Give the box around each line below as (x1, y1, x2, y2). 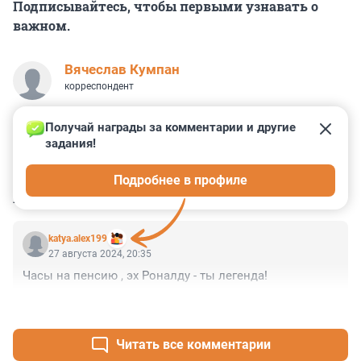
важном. (13, 17, 70, 35)
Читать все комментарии (116, 337, 271, 353)
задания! (45, 136, 96, 151)
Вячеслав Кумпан (64, 61, 180, 78)
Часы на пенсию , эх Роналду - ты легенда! (23, 268, 268, 284)
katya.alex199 (48, 233, 107, 245)
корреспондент (64, 81, 134, 93)
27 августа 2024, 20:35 (48, 248, 151, 260)
